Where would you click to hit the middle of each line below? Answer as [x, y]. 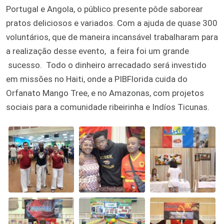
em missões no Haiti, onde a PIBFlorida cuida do [97, 79]
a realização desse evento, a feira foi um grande [97, 51]
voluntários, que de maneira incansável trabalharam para [112, 37]
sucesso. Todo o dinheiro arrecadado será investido [106, 65]
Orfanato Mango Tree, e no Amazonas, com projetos [105, 93]
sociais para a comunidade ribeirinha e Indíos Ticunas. [108, 107]
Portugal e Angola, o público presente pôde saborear [104, 9]
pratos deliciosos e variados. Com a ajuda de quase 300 [112, 23]
